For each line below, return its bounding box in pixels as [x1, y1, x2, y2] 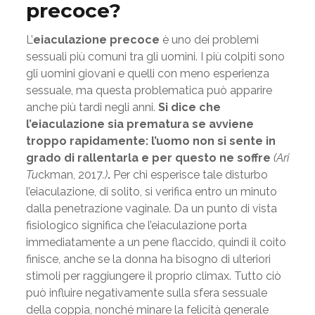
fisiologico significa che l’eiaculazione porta [25, 219, 247, 232]
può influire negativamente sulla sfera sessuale [25, 286, 267, 300]
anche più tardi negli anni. [25, 101, 158, 114]
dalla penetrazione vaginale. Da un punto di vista [25, 202, 277, 215]
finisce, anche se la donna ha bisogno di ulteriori [25, 252, 271, 266]
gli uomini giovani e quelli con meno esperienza [25, 67, 269, 80]
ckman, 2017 [37, 168, 103, 181]
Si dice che [157, 101, 221, 114]
